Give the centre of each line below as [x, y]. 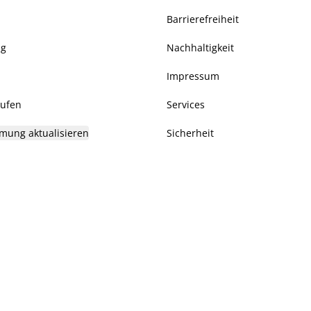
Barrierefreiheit [203, 19]
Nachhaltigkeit [200, 48]
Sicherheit [190, 133]
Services [186, 104]
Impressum [193, 76]
